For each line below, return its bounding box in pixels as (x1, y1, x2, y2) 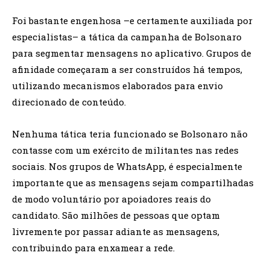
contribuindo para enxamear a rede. (12, 242, 175, 254)
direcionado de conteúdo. (12, 96, 126, 108)
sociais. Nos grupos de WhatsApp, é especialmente (12, 160, 242, 173)
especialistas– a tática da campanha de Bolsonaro (12, 31, 242, 43)
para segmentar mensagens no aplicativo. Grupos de (12, 47, 251, 60)
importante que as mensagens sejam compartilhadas (12, 177, 254, 189)
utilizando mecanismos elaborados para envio (12, 80, 223, 92)
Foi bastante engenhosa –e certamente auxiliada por (12, 14, 253, 27)
